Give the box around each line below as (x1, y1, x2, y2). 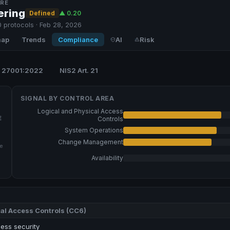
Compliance (58, 35, 98, 44)
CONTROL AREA (60, 94, 114, 102)
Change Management (58, 138, 123, 146)
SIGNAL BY (21, 94, 60, 102)
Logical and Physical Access (37, 107, 123, 115)
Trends (22, 35, 46, 44)
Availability (91, 154, 123, 162)
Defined (29, 9, 55, 17)
